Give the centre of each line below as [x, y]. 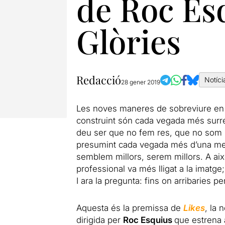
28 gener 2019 [140, 82]
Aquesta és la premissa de [130, 208]
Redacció [98, 80]
